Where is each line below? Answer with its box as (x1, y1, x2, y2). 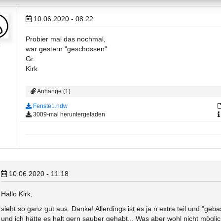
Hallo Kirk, (1, 190, 33, 198)
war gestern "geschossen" (26, 45, 107, 53)
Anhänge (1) (36, 88, 71, 95)
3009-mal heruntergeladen (32, 111, 105, 118)
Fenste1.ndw (32, 103, 68, 110)
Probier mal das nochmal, (26, 35, 106, 43)
